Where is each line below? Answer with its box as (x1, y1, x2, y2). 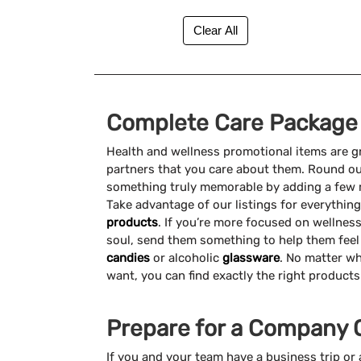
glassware (222, 251, 280, 266)
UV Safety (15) (141, 13, 210, 26)
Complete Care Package (106, 110, 358, 137)
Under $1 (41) (141, 38, 205, 51)
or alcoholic (150, 251, 222, 266)
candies (106, 251, 150, 266)
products (106, 215, 158, 230)
